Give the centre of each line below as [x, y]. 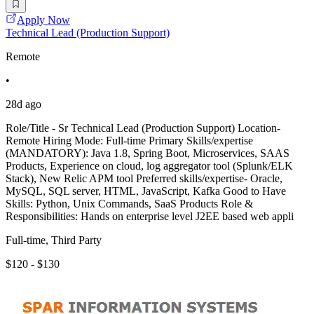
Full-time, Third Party [54, 240]
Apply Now [43, 20]
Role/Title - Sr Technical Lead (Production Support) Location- [143, 128]
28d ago [23, 104]
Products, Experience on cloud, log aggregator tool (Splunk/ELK [149, 166]
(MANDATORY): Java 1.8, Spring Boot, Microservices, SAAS [148, 153]
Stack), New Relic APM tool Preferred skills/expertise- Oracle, [144, 179]
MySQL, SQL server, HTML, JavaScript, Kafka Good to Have [146, 191]
